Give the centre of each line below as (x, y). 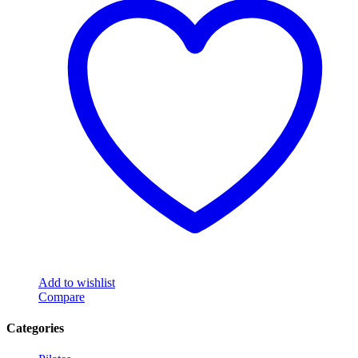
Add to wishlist (77, 282)
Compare (62, 296)
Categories (35, 328)
